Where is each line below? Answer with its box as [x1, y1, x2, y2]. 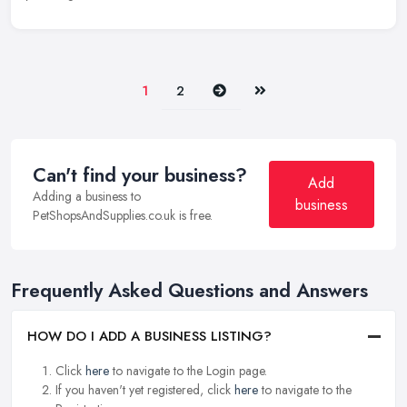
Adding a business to [33, 187, 141, 206]
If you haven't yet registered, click [55, 381, 234, 400]
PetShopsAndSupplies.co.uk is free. [33, 206, 213, 225]
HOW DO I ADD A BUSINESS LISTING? [27, 326, 272, 347]
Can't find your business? [33, 162, 247, 190]
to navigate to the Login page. [109, 362, 267, 381]
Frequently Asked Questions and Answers [11, 277, 368, 305]
